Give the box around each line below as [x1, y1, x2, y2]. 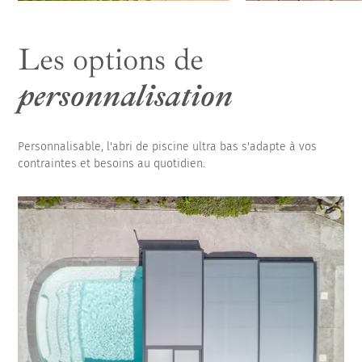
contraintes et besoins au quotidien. [18, 156, 206, 170]
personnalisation [18, 76, 234, 115]
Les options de [18, 40, 204, 78]
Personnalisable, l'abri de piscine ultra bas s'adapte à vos [18, 139, 318, 154]
